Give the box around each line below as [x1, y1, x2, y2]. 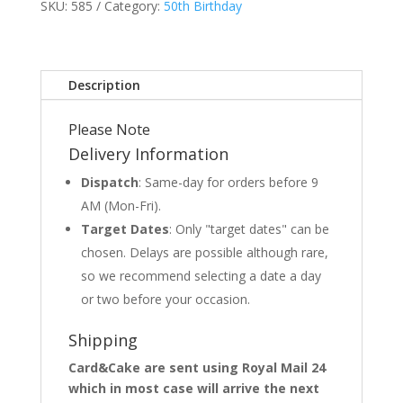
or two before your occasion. [80, 291, 250, 309]
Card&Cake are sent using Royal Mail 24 [67, 359, 326, 377]
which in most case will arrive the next [67, 380, 319, 398]
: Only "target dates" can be [168, 220, 329, 238]
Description [67, 76, 140, 94]
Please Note [67, 120, 150, 140]
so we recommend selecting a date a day [80, 267, 321, 285]
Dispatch [80, 174, 139, 192]
